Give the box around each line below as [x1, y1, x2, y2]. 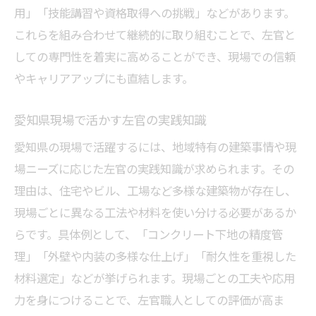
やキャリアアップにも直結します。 [14, 69, 193, 87]
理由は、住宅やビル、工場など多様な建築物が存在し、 [14, 181, 296, 200]
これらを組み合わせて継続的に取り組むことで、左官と [14, 25, 296, 44]
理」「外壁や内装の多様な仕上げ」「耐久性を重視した [14, 247, 296, 265]
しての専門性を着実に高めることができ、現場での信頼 [14, 47, 296, 66]
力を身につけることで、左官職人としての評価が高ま [14, 291, 284, 309]
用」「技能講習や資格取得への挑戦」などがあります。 [14, 4, 295, 22]
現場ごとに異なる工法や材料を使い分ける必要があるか [14, 203, 296, 221]
